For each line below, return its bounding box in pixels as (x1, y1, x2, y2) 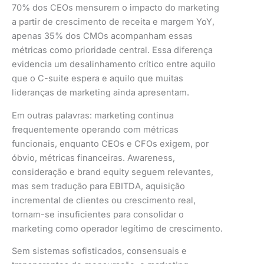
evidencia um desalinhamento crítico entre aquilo (12, 59, 216, 70)
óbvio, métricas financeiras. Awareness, (12, 152, 175, 163)
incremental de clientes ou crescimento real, (12, 194, 196, 206)
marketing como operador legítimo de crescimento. (12, 223, 223, 234)
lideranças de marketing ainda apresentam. (12, 87, 189, 98)
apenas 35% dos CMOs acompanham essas (12, 31, 193, 42)
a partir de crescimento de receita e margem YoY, (12, 16, 214, 28)
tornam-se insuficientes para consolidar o (12, 209, 184, 220)
